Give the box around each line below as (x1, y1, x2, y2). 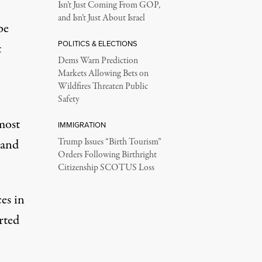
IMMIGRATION (57, 119, 106, 131)
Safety (57, 93, 80, 106)
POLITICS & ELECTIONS (57, 38, 137, 50)
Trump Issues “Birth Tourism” (57, 136, 161, 149)
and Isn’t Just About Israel (57, 12, 145, 25)
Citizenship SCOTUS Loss (57, 161, 154, 175)
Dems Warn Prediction (57, 54, 138, 68)
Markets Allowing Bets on (57, 67, 149, 81)
